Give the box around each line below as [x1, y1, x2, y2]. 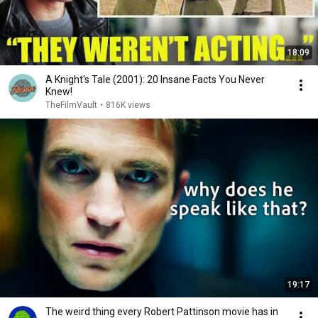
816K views [106, 100, 150, 110]
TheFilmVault [45, 100, 97, 110]
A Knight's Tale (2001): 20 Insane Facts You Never [45, 74, 265, 85]
